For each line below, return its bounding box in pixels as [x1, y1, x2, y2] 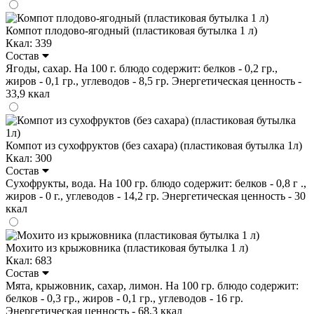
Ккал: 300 [6, 151, 52, 164]
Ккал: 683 [6, 254, 52, 266]
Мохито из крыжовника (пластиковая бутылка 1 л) [6, 241, 248, 254]
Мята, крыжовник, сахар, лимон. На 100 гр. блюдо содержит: [6, 279, 299, 292]
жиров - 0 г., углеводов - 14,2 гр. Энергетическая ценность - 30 [6, 189, 306, 202]
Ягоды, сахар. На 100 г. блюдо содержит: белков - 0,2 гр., [6, 62, 278, 74]
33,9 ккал [6, 87, 50, 100]
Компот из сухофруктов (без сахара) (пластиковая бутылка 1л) [6, 139, 302, 151]
